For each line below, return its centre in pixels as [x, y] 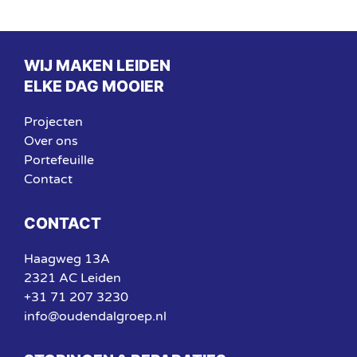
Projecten [53, 122]
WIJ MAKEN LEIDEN [97, 65]
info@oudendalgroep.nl [95, 316]
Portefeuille [59, 160]
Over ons [51, 141]
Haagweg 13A [67, 259]
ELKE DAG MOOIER [94, 86]
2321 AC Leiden [73, 278]
